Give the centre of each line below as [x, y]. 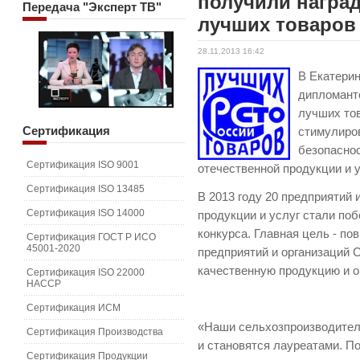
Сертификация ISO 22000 [86, 272]
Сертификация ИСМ [74, 308]
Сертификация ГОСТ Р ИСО [91, 237]
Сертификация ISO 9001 [83, 165]
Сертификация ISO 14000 [86, 213]
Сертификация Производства [95, 332]
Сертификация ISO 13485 [86, 189]
